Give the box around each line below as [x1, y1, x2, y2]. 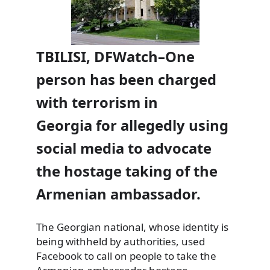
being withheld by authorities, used [36, 234, 205, 248]
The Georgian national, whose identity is [36, 219, 228, 234]
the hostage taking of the [36, 161, 218, 181]
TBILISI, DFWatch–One [36, 46, 195, 66]
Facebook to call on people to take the [36, 248, 216, 263]
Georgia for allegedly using [36, 115, 228, 135]
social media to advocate [36, 138, 212, 158]
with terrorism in [36, 92, 158, 112]
